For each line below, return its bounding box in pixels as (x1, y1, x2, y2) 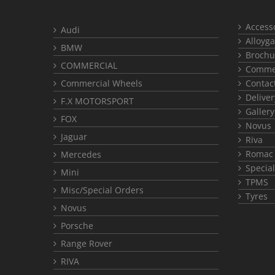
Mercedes (61, 148, 101, 160)
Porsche (61, 219, 93, 231)
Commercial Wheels (61, 77, 142, 89)
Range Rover (61, 237, 112, 249)
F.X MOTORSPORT (61, 95, 134, 107)
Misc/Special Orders (61, 184, 144, 196)
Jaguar (61, 130, 87, 142)
